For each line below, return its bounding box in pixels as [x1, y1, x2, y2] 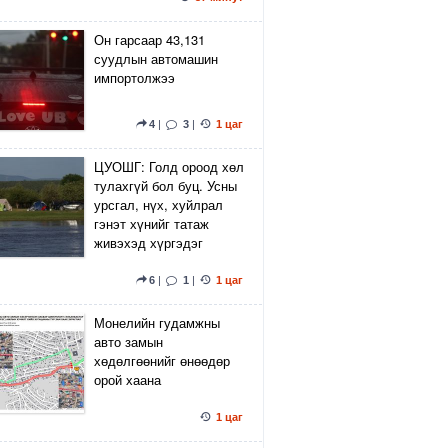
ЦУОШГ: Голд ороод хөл [94, 157, 244, 176]
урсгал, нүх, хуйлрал [94, 195, 223, 214]
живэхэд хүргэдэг [94, 233, 203, 252]
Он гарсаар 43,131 [94, 30, 205, 49]
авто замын [94, 332, 163, 351]
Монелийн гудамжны [94, 313, 220, 332]
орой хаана [94, 370, 161, 389]
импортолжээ [94, 68, 175, 87]
